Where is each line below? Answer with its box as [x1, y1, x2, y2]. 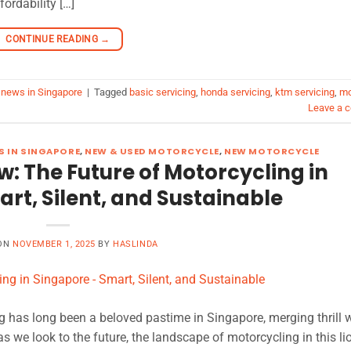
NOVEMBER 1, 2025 [12, 239, 96, 250]
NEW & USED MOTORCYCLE [85, 144, 220, 157]
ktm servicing [275, 86, 335, 99]
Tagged [94, 86, 129, 99]
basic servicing [129, 86, 196, 99]
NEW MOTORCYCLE [224, 144, 320, 157]
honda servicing [201, 86, 270, 99]
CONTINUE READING [5, 33, 101, 45]
